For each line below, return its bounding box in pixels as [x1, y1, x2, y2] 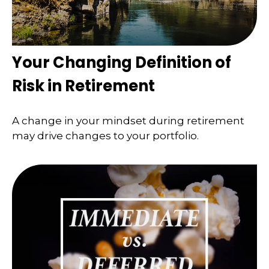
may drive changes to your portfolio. [12, 129, 199, 142]
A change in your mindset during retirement [12, 114, 244, 127]
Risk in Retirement [12, 75, 155, 97]
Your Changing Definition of [12, 52, 231, 74]
